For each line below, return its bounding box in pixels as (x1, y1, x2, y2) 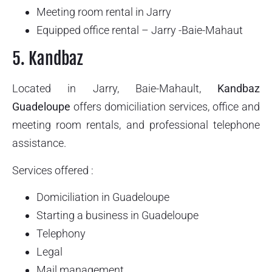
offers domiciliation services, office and (70, 100, 260, 114)
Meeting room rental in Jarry (36, 5, 171, 18)
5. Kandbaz (12, 48, 83, 70)
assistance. (12, 137, 66, 150)
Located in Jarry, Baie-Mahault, (12, 82, 217, 95)
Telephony (36, 227, 86, 240)
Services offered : (12, 163, 93, 177)
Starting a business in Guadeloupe (36, 209, 199, 222)
